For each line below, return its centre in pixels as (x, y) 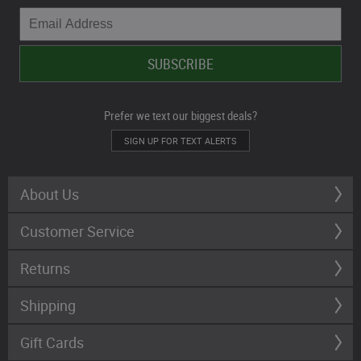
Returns (45, 268)
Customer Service (77, 231)
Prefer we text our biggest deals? (180, 115)
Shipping (48, 305)
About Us (50, 194)
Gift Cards (52, 342)
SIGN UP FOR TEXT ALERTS (180, 140)
